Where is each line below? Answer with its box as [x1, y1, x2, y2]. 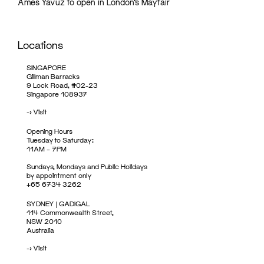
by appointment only [27, 171, 92, 180]
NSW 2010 [27, 217, 62, 226]
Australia [27, 226, 54, 235]
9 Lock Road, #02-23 [27, 81, 98, 90]
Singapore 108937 [27, 90, 87, 98]
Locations [18, 38, 63, 51]
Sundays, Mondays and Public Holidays [27, 162, 147, 171]
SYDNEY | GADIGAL [27, 199, 90, 208]
